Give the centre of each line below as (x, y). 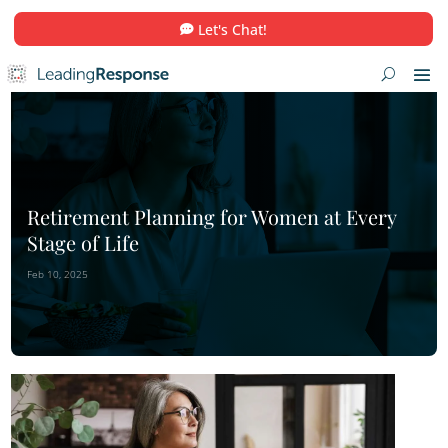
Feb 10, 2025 (72, 342)
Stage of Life (104, 302)
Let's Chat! (290, 36)
